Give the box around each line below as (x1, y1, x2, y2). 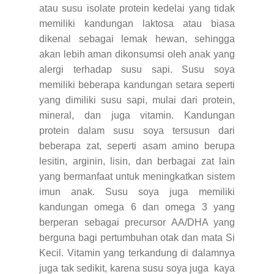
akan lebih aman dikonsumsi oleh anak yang (39, 48, 235, 59)
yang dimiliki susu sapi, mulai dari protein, (39, 94, 235, 105)
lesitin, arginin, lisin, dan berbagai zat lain (39, 155, 235, 166)
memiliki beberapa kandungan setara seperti (39, 79, 235, 90)
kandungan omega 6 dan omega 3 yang (39, 201, 235, 212)
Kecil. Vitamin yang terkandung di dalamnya (39, 247, 235, 258)
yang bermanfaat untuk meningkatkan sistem (39, 171, 235, 182)
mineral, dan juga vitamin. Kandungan (39, 109, 235, 120)
